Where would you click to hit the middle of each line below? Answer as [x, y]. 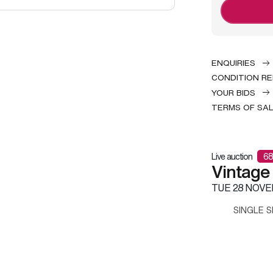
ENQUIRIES [233, 63]
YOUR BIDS [233, 92]
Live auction [232, 156]
